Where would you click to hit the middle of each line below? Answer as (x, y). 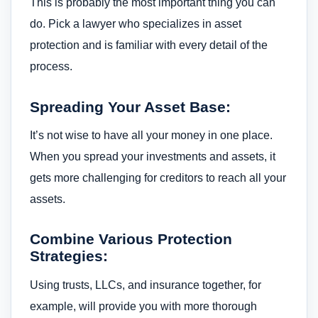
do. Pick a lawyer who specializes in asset (136, 24)
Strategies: (69, 256)
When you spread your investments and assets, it (153, 157)
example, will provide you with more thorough (143, 306)
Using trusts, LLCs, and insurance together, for (146, 285)
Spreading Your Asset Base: (130, 106)
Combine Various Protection (131, 239)
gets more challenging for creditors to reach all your (158, 178)
